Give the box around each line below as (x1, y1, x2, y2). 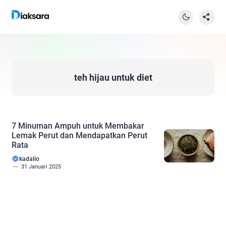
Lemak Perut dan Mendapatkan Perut (12, 131, 147, 140)
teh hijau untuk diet (74, 72, 152, 83)
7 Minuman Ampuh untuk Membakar (12, 121, 144, 131)
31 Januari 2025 (21, 163, 61, 170)
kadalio (19, 155, 39, 162)
